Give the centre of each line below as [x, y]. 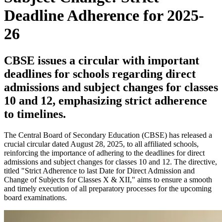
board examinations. [35, 197]
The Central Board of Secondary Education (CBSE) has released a [108, 135]
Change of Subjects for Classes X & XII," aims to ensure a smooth [108, 179]
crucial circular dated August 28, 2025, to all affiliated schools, [101, 144]
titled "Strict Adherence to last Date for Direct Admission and [99, 170]
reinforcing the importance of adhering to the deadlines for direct [104, 153]
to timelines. [35, 114]
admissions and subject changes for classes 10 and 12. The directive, [111, 162]
